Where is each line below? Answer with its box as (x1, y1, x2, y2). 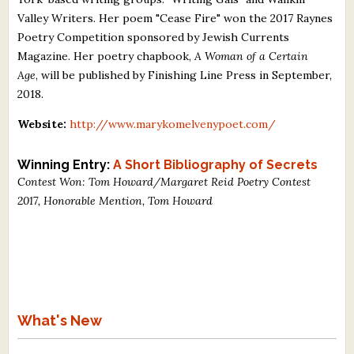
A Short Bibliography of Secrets (113, 156, 318, 172)
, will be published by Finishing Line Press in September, (36, 67, 333, 82)
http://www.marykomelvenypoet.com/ (70, 116, 277, 131)
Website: (17, 116, 67, 131)
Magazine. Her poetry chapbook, (17, 48, 195, 63)
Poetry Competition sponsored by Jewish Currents (17, 29, 290, 44)
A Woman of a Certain (194, 48, 309, 63)
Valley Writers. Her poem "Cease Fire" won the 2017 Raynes (17, 10, 333, 25)
